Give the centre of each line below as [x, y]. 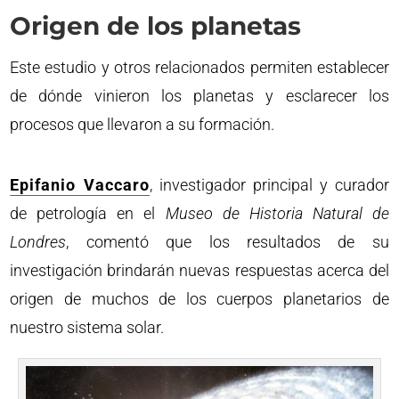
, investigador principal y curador [269, 184]
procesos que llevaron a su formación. [142, 124]
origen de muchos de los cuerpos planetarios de [199, 298]
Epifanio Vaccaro [80, 184]
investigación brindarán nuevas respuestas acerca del [199, 270]
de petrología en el [88, 213]
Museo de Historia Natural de [277, 213]
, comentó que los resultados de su [228, 241]
